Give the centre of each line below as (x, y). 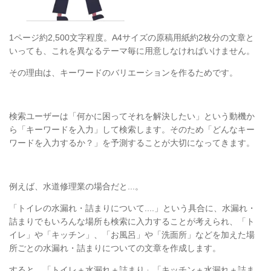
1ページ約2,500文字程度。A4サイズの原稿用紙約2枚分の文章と (132, 38)
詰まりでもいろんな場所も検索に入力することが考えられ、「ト (132, 222)
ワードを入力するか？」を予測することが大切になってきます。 (132, 143)
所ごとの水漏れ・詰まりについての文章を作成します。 (115, 248)
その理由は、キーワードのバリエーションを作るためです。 (123, 73)
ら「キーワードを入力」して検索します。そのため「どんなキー (132, 130)
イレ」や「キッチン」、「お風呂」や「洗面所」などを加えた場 (132, 235)
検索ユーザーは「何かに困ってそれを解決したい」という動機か (132, 116)
